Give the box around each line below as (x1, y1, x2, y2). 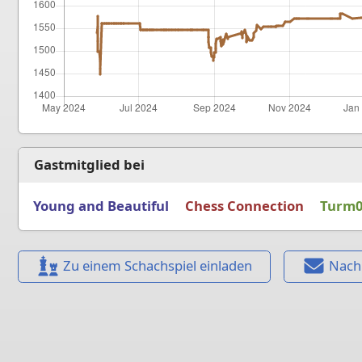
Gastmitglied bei (34, 155, 145, 175)
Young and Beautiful (32, 196, 169, 216)
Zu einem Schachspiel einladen (62, 256, 252, 276)
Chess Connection (184, 196, 304, 216)
